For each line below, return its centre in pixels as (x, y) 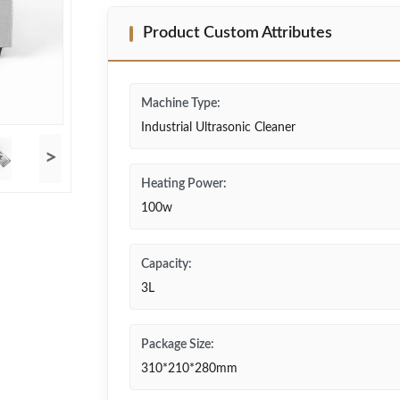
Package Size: (178, 345)
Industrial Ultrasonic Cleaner (218, 128)
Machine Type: (181, 104)
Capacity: (167, 264)
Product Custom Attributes (237, 33)
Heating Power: (184, 184)
